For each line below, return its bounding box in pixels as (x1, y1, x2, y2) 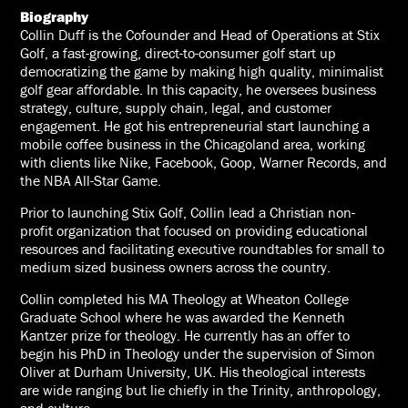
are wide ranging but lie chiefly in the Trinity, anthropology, (20, 381, 382, 400)
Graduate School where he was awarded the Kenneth (20, 308, 346, 327)
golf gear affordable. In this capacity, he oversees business (20, 80, 377, 99)
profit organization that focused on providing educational (20, 221, 369, 240)
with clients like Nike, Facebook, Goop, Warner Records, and (20, 153, 388, 172)
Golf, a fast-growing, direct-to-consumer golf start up (20, 44, 337, 63)
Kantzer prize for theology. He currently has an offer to (20, 326, 351, 345)
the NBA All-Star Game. (20, 171, 162, 190)
